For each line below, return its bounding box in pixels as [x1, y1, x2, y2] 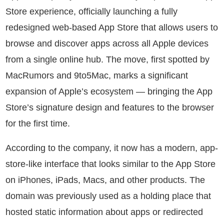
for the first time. [5, 118, 70, 128]
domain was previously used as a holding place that [5, 190, 211, 201]
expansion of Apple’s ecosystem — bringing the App [5, 86, 212, 96]
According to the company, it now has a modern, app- [5, 142, 218, 153]
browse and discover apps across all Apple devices [5, 38, 208, 48]
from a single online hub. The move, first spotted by [5, 54, 209, 64]
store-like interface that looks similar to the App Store [5, 158, 215, 169]
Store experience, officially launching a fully [5, 6, 177, 16]
